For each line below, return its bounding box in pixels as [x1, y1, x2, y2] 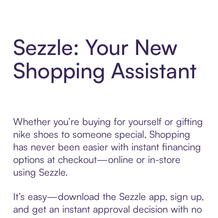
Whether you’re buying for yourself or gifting [13, 115, 203, 128]
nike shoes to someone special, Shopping [13, 128, 190, 141]
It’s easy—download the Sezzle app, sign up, [13, 190, 204, 203]
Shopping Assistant [13, 57, 197, 84]
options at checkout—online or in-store [13, 153, 181, 166]
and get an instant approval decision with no [13, 203, 202, 216]
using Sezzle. [13, 166, 68, 179]
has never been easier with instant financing [13, 141, 201, 153]
